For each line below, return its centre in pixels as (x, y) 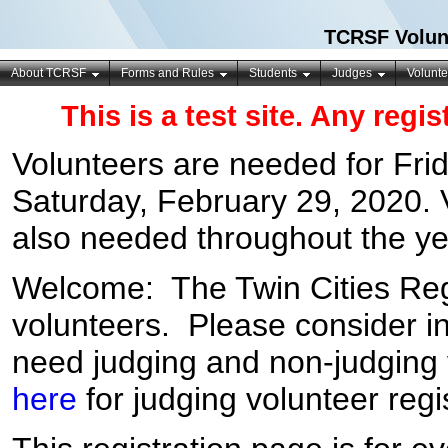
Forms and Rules (167, 73)
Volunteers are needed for (202, 164)
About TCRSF (48, 73)
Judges (352, 73)
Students (273, 73)
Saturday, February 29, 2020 (217, 201)
